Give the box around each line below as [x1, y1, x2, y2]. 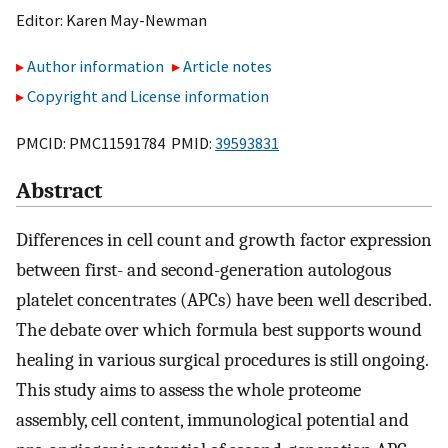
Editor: [16, 9, 66, 30]
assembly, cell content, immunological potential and [16, 409, 409, 432]
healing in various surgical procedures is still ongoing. [16, 349, 428, 372]
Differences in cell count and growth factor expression [16, 229, 432, 252]
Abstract [16, 178, 102, 205]
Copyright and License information [27, 86, 269, 107]
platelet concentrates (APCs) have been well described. [16, 289, 431, 312]
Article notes [183, 56, 273, 77]
